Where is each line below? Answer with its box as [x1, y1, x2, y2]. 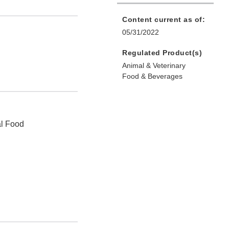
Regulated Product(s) [122, 49, 202, 57]
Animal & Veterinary [122, 61, 186, 70]
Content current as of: [122, 15, 205, 24]
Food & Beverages [122, 72, 182, 81]
